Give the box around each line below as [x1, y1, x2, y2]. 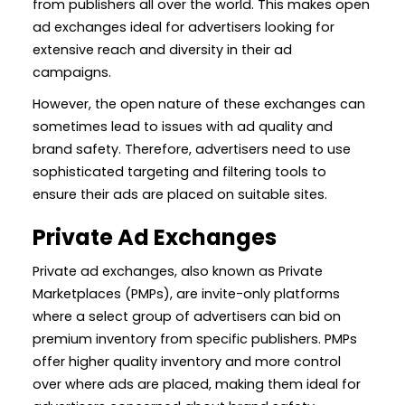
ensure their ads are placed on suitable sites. [33, 184, 327, 203]
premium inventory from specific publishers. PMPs [33, 329, 357, 348]
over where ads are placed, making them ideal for [33, 374, 361, 393]
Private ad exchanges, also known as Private [33, 261, 323, 280]
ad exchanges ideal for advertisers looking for [33, 17, 334, 36]
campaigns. [33, 62, 111, 81]
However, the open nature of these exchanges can [33, 94, 365, 113]
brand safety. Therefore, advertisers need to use [33, 139, 351, 158]
